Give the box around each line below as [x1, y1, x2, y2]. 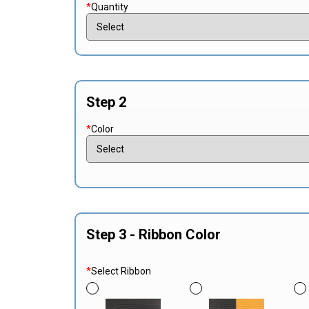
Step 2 [86, 93, 126, 110]
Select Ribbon [90, 265, 151, 277]
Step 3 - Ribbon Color [86, 226, 221, 243]
